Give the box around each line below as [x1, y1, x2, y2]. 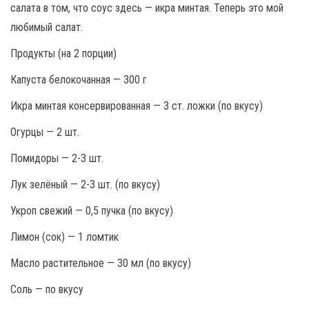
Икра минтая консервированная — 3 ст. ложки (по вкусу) [10, 99, 263, 112]
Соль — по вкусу [10, 282, 83, 296]
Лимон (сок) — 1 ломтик [10, 230, 119, 243]
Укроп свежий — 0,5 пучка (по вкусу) [10, 203, 173, 217]
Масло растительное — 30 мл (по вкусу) [10, 256, 191, 270]
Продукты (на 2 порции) [10, 46, 117, 60]
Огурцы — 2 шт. [10, 125, 79, 139]
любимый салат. [10, 20, 83, 34]
